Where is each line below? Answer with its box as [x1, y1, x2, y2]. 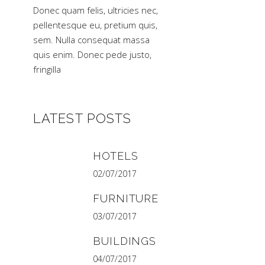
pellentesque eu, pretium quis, [33, 18, 157, 31]
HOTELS [93, 149, 138, 162]
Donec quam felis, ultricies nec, [33, 4, 158, 16]
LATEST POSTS [33, 110, 132, 126]
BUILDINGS [93, 234, 157, 247]
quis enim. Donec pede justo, [33, 48, 151, 60]
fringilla [33, 63, 61, 75]
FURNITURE [93, 192, 159, 205]
